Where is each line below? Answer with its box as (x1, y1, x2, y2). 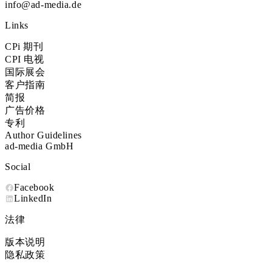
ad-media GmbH (5, 141, 74, 151)
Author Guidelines (5, 130, 82, 140)
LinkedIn (14, 193, 52, 203)
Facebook (14, 182, 55, 192)
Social (5, 161, 31, 172)
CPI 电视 (5, 54, 44, 64)
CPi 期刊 (5, 41, 44, 52)
